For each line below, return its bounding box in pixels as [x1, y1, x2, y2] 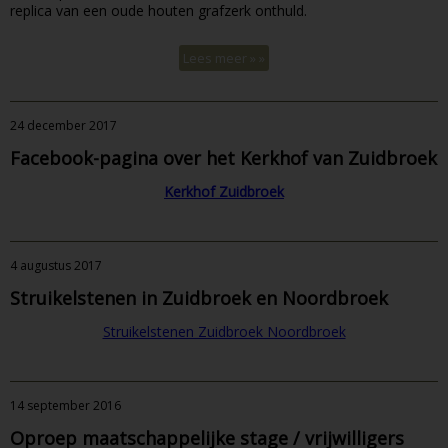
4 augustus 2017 [10, 256, 102, 274]
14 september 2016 [10, 396, 121, 414]
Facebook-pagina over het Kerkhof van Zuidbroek [10, 145, 437, 170]
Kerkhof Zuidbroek [164, 181, 284, 201]
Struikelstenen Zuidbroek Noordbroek [102, 321, 346, 341]
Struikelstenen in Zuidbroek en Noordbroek [10, 285, 388, 310]
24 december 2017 [10, 116, 117, 134]
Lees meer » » [183, 48, 265, 67]
